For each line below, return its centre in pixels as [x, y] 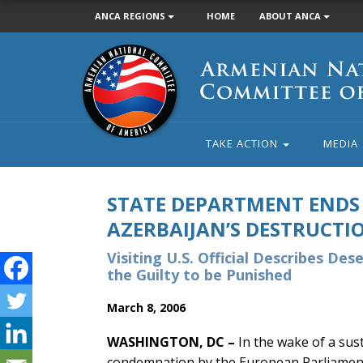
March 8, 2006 [146, 307]
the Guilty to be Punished [199, 275]
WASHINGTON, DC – [171, 342]
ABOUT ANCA [291, 16]
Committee [111, 88]
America [103, 124]
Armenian [107, 52]
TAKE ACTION [243, 143]
